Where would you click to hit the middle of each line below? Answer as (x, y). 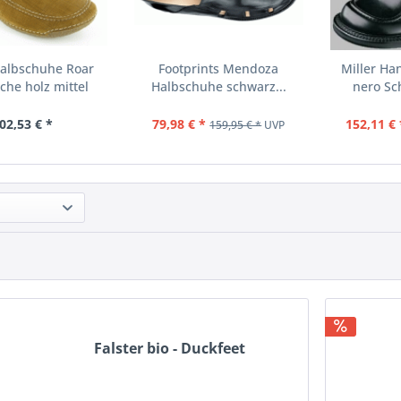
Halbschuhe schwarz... (218, 86)
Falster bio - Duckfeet (170, 349)
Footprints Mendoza (219, 68)
